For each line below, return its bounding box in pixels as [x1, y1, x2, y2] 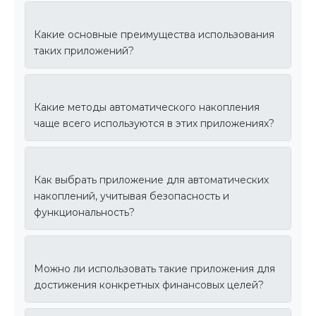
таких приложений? [34, 44, 134, 58]
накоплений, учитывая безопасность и [34, 190, 229, 203]
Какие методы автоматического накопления [34, 101, 260, 114]
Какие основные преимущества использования [34, 28, 274, 42]
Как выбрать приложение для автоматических [34, 174, 269, 187]
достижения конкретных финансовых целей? [34, 279, 264, 292]
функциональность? [34, 206, 135, 219]
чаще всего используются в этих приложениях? [34, 117, 274, 130]
